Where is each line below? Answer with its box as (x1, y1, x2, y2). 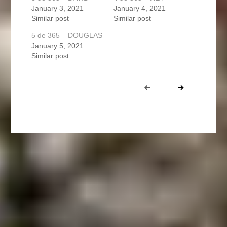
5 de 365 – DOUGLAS (31, 31, 103, 40)
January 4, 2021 (113, 4, 166, 12)
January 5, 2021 (31, 41, 84, 50)
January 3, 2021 (31, 4, 84, 12)
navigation (31, 86, 82, 98)
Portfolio (31, 75, 73, 87)
